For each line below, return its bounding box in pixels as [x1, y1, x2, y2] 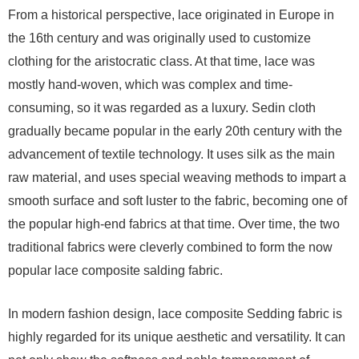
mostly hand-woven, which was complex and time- [8, 78, 292, 91]
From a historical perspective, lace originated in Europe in [8, 8, 334, 22]
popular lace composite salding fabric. [8, 264, 223, 277]
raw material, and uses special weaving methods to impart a [8, 171, 346, 184]
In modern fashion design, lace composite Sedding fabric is [8, 307, 342, 321]
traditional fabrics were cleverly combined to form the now [8, 240, 333, 254]
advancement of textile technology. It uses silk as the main [8, 147, 335, 161]
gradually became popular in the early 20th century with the [8, 124, 342, 138]
